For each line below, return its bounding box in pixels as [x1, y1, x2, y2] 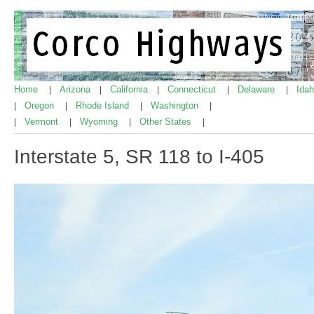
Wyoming [80, 116, 121, 127]
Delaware [238, 84, 278, 95]
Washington [151, 100, 201, 111]
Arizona [60, 84, 93, 95]
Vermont [25, 116, 61, 127]
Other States [139, 116, 194, 127]
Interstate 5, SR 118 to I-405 [14, 145, 264, 168]
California [110, 84, 151, 95]
